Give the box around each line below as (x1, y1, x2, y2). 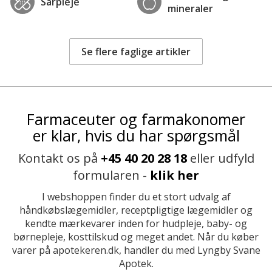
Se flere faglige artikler (81, 44, 191, 58)
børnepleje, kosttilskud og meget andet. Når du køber (13, 229, 259, 243)
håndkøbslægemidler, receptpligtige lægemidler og (19, 203, 253, 217)
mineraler (168, 1, 213, 15)
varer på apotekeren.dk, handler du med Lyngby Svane (12, 243, 260, 257)
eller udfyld (186, 149, 254, 166)
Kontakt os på (18, 149, 101, 166)
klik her (150, 166, 199, 183)
